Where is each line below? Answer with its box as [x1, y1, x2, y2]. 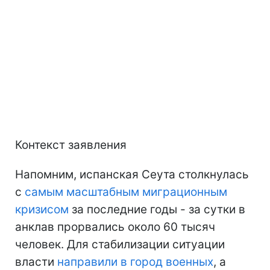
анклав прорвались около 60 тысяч [15, 219, 215, 234]
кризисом [15, 202, 69, 216]
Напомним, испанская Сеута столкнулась [15, 167, 249, 181]
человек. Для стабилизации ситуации [15, 237, 225, 251]
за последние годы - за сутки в [69, 202, 245, 216]
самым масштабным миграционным [25, 184, 227, 199]
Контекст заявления [15, 137, 127, 152]
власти [15, 254, 57, 269]
